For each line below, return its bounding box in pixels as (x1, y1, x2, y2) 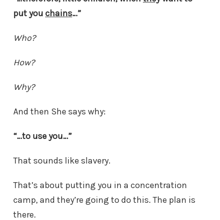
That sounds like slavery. (13, 155, 110, 166)
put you (13, 8, 45, 19)
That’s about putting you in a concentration (13, 180, 187, 191)
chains (45, 8, 72, 19)
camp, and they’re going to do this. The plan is (13, 194, 195, 206)
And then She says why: (13, 106, 106, 117)
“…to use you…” (13, 131, 72, 142)
